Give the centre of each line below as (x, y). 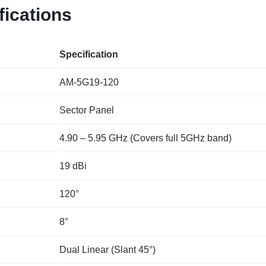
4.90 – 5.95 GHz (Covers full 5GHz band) (145, 138)
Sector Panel (87, 110)
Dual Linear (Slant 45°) (107, 250)
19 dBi (73, 166)
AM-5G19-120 (89, 83)
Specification (89, 55)
